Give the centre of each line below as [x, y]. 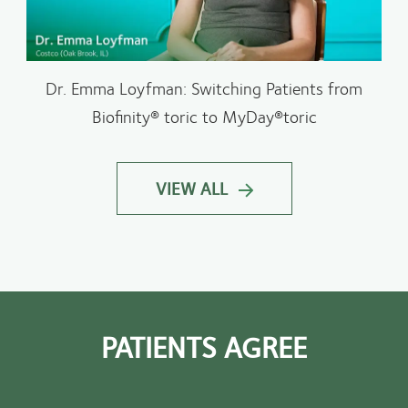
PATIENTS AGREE [204, 346]
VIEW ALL [191, 188]
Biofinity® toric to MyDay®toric [204, 116]
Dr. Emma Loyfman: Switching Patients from [204, 87]
